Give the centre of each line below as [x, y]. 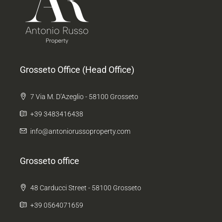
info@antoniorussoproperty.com [80, 131]
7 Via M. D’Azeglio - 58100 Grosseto [83, 97]
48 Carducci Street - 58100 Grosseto [85, 188]
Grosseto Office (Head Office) [77, 70]
